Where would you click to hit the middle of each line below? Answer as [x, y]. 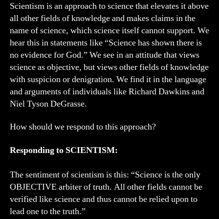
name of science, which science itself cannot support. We [109, 30]
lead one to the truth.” [48, 211]
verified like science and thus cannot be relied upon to [104, 199]
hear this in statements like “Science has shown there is [106, 43]
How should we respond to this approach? [83, 127]
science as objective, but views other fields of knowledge [109, 67]
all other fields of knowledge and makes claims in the [103, 18]
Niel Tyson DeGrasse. [48, 104]
